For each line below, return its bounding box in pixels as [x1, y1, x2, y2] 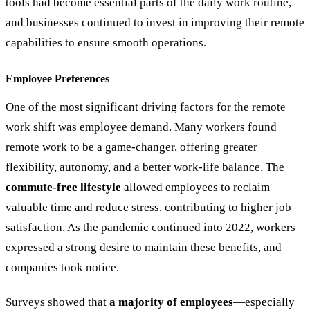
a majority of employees [109, 295, 233, 309]
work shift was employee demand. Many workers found [6, 120, 277, 134]
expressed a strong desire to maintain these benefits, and [6, 240, 282, 254]
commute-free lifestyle [6, 180, 121, 194]
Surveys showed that [6, 295, 109, 309]
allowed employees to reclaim [121, 180, 270, 194]
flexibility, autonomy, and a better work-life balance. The [6, 160, 284, 174]
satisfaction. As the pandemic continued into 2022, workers [6, 220, 295, 234]
